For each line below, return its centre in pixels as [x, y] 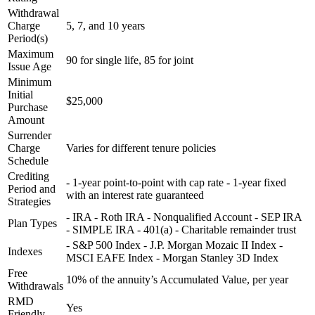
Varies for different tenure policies [141, 148]
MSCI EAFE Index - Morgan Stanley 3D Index [172, 258]
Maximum [31, 54]
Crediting [28, 176]
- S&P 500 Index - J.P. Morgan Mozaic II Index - [174, 245]
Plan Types [32, 224]
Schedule [28, 161]
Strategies [29, 202]
